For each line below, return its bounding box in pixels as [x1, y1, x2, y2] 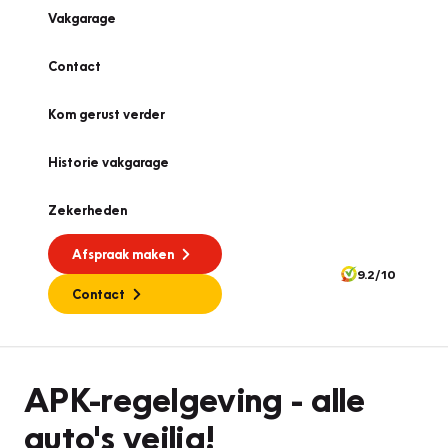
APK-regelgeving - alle [24, 376, 366, 420]
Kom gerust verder [48, 106, 165, 122]
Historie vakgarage [48, 154, 169, 170]
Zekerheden [48, 202, 127, 218]
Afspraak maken [72, 246, 174, 262]
